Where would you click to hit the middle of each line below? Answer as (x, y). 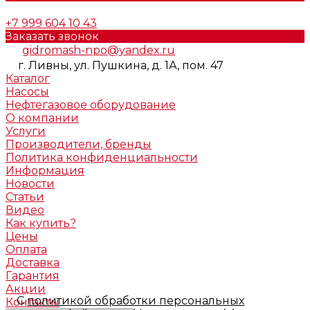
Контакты (33, 302)
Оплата (26, 249)
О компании (42, 118)
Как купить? (41, 223)
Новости (30, 183)
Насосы (27, 91)
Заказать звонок (52, 36)
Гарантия (33, 275)
